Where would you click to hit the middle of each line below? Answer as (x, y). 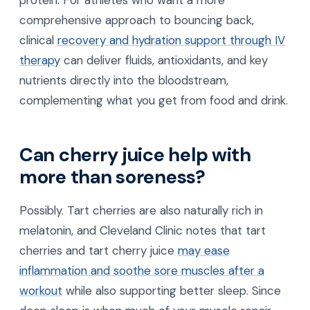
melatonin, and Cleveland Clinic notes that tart (143, 230)
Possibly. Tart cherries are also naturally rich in (141, 210)
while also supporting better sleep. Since (172, 290)
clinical (38, 40)
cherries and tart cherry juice (99, 250)
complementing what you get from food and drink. (154, 100)
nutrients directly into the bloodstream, (124, 80)
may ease (204, 250)
